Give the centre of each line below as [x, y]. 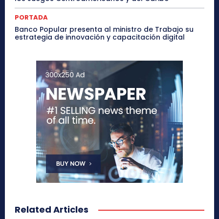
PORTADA [31, 17]
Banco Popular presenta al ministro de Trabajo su [104, 29]
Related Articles [52, 209]
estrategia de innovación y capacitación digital [100, 37]
